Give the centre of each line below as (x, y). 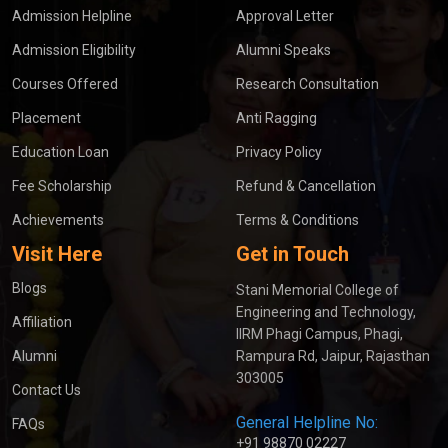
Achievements (58, 219)
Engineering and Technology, (326, 311)
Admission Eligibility (74, 49)
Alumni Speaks (283, 49)
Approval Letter (285, 15)
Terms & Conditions (297, 219)
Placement (46, 117)
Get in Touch (292, 253)
